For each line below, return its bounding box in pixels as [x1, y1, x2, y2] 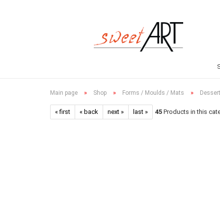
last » [133, 108, 148, 115]
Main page [50, 89, 78, 96]
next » [108, 108, 124, 115]
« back [80, 108, 98, 115]
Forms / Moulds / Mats [122, 89, 184, 96]
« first [55, 108, 70, 115]
